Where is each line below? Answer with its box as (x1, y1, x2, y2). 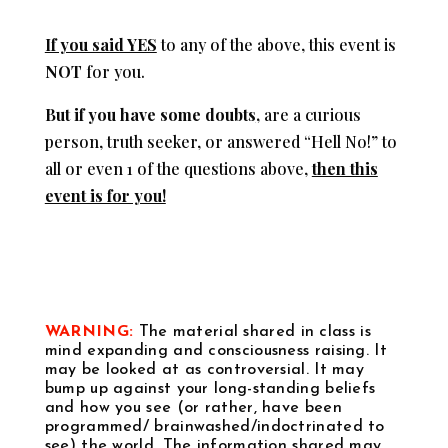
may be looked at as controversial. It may (44, 361, 365, 378)
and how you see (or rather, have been (44, 399, 342, 416)
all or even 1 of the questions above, (44, 157, 312, 179)
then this (311, 157, 378, 179)
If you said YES (44, 33, 157, 55)
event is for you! (44, 184, 166, 206)
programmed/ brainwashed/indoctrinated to (44, 418, 385, 435)
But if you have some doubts (44, 103, 256, 125)
